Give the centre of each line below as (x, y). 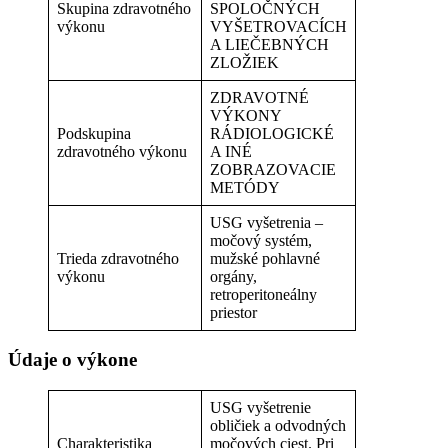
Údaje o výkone (72, 360)
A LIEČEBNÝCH (269, 44)
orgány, (233, 276)
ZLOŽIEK (244, 62)
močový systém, (261, 240)
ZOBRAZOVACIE (273, 169)
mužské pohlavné (265, 258)
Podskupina (94, 133)
